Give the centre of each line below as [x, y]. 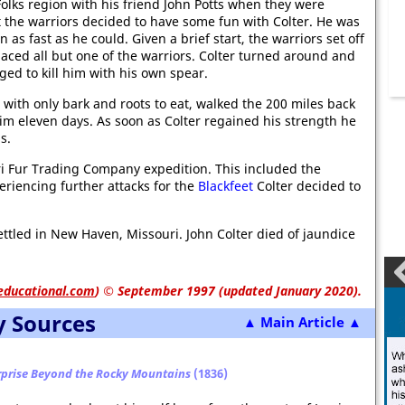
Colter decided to [307, 186]
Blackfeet [226, 186]
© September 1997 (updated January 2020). [231, 291]
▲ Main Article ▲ [302, 322]
